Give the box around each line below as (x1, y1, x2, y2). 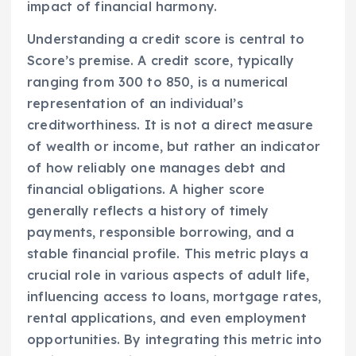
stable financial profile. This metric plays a (27, 245, 309, 261)
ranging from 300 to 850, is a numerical (27, 73, 288, 90)
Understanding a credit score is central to (27, 30, 304, 47)
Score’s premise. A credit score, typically (27, 52, 294, 68)
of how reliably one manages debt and (27, 159, 286, 176)
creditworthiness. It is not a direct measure (27, 116, 314, 133)
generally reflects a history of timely (27, 202, 269, 219)
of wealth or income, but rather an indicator (27, 137, 321, 154)
